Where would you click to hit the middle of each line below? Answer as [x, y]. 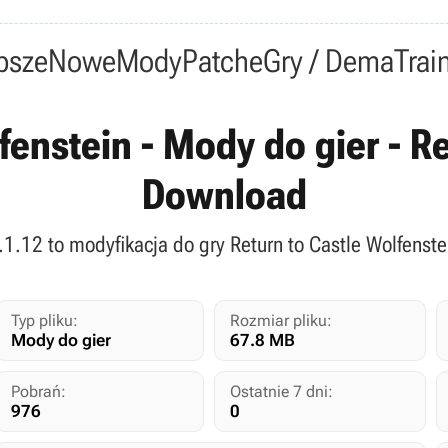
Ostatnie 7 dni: [282, 391]
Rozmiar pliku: [281, 320]
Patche [222, 61]
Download [224, 194]
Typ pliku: [45, 320]
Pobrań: [39, 391]
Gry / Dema [328, 61]
